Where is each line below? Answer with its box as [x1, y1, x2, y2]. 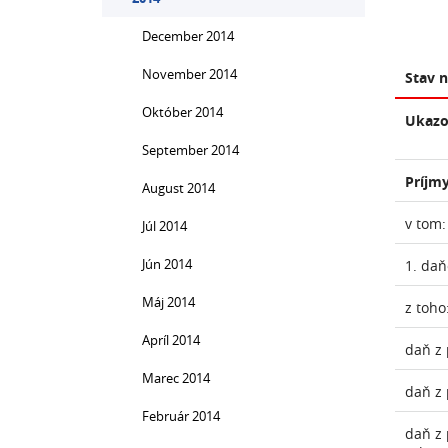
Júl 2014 [142, 217, 187, 235]
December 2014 [142, 27, 234, 45]
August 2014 [142, 179, 215, 197]
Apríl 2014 [142, 331, 200, 349]
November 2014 [142, 65, 237, 83]
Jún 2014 [142, 255, 192, 273]
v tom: [404, 214, 446, 233]
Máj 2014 [142, 293, 195, 311]
